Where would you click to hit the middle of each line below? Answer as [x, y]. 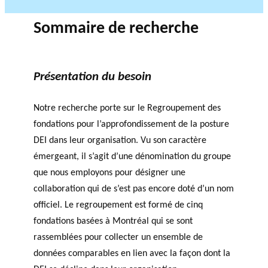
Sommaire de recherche [116, 29]
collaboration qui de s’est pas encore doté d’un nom [134, 189]
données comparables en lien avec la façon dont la [132, 254]
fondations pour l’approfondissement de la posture [131, 125]
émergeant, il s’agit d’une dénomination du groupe [132, 157]
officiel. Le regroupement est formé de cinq [118, 205]
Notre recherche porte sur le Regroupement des [127, 109]
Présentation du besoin [92, 77]
